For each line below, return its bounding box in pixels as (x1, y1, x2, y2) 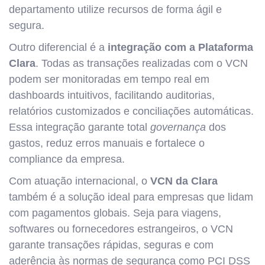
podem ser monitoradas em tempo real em (9, 73, 209, 85)
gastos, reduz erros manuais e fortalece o (9, 137, 205, 149)
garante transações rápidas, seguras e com (9, 239, 214, 251)
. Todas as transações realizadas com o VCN (35, 57, 248, 69)
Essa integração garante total (9, 121, 150, 133)
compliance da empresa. (9, 153, 125, 165)
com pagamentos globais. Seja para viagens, (9, 207, 221, 219)
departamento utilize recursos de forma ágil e (9, 4, 222, 15)
